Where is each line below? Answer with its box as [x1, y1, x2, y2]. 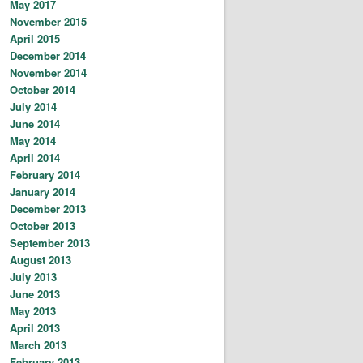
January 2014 [10, 183, 75, 199]
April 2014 [10, 149, 60, 165]
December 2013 [10, 200, 86, 216]
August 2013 [10, 251, 71, 267]
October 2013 [10, 217, 75, 233]
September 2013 [10, 234, 90, 250]
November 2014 [10, 64, 87, 80]
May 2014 [10, 132, 56, 148]
